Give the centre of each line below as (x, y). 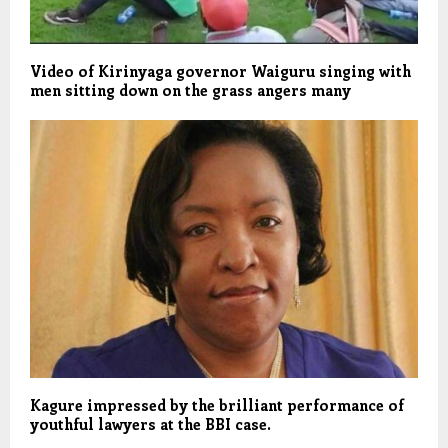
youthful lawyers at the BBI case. (150, 424)
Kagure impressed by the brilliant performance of (217, 405)
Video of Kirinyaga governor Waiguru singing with (220, 70)
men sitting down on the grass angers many (190, 89)
